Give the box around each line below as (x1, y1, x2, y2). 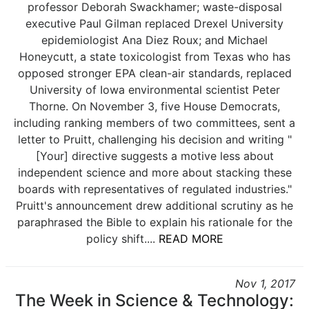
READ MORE (158, 232, 223, 246)
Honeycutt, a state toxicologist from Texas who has (19, 50, 290, 63)
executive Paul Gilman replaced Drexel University (26, 17, 283, 30)
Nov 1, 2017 (235, 277, 295, 290)
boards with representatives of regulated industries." (17, 182, 292, 196)
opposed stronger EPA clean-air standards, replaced (17, 66, 292, 80)
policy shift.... (86, 232, 159, 246)
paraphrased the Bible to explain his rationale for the (17, 215, 292, 229)
